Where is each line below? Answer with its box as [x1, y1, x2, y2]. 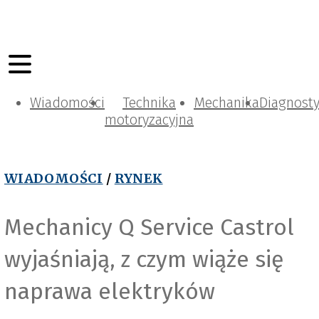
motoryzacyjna [105, 111, 194, 128]
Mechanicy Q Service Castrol [4, 213, 294, 241]
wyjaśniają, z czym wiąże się [4, 245, 283, 273]
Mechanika [194, 94, 259, 111]
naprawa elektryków [4, 277, 215, 305]
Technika [122, 94, 176, 111]
